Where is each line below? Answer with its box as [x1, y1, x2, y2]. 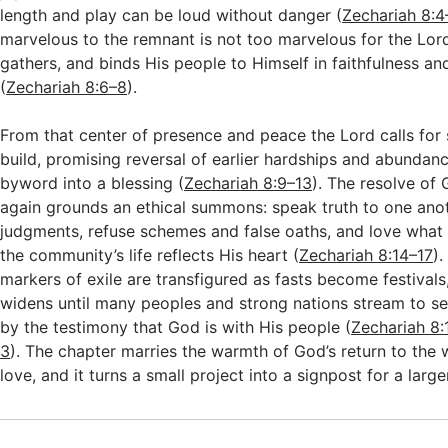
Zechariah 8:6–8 [6, 77, 128, 97]
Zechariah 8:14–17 [299, 245, 434, 265]
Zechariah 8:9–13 [184, 173, 313, 193]
